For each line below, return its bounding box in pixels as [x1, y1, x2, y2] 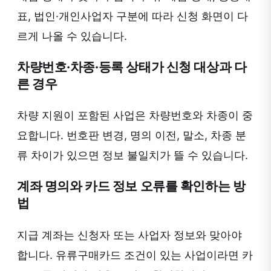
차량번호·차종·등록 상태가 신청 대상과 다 [17, 59, 247, 75]
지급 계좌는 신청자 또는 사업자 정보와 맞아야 [17, 228, 242, 241]
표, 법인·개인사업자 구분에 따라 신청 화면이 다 [17, 10, 248, 23]
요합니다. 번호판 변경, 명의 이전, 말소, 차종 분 [17, 129, 246, 142]
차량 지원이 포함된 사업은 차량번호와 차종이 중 [17, 109, 253, 122]
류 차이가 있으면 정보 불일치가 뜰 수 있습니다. [17, 149, 248, 162]
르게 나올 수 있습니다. [17, 30, 127, 43]
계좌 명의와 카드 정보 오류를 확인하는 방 [17, 178, 246, 194]
